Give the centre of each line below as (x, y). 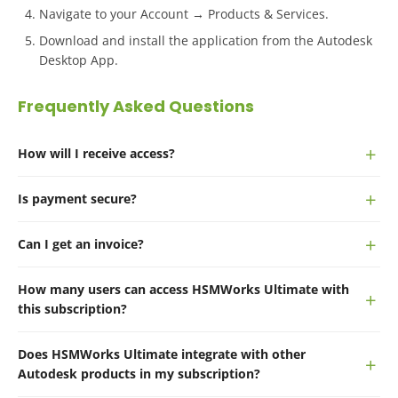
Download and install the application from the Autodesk (206, 40)
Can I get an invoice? (81, 243)
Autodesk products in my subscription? (139, 373)
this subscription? (72, 308)
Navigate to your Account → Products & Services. (184, 13)
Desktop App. (79, 60)
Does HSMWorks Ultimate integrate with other (162, 354)
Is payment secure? (77, 198)
